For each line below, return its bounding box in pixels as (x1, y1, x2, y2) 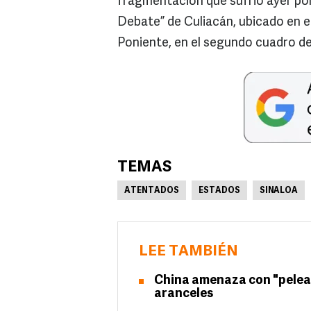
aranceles (154, 287, 213, 301)
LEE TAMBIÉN (139, 244, 238, 260)
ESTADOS (199, 187, 240, 196)
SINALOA (260, 187, 298, 196)
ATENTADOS (124, 187, 179, 196)
